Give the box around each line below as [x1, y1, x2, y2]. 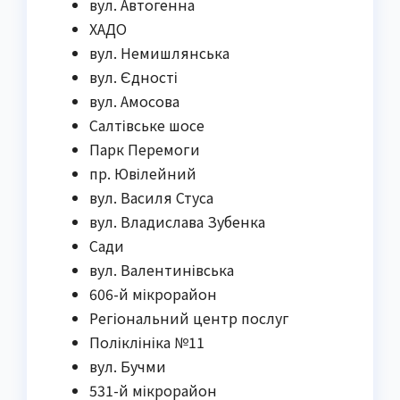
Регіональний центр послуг [89, 306, 289, 329]
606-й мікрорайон [89, 282, 217, 304]
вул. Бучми [89, 354, 166, 377]
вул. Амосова [89, 89, 179, 112]
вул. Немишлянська [89, 41, 229, 63]
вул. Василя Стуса [89, 186, 213, 208]
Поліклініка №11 [89, 330, 204, 353]
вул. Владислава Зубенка [89, 210, 265, 232]
